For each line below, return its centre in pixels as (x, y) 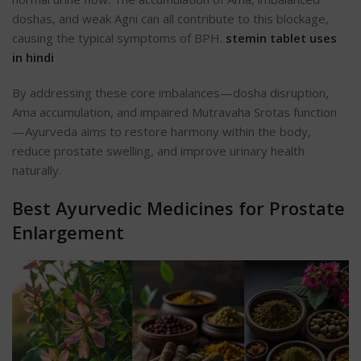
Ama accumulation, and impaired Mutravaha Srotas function (174, 112)
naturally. (37, 170)
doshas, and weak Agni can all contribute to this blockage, (170, 19)
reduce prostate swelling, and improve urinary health (158, 151)
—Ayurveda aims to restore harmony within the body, (162, 132)
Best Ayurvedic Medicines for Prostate (178, 208)
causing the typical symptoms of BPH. (119, 38)
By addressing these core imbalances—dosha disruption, (170, 93)
